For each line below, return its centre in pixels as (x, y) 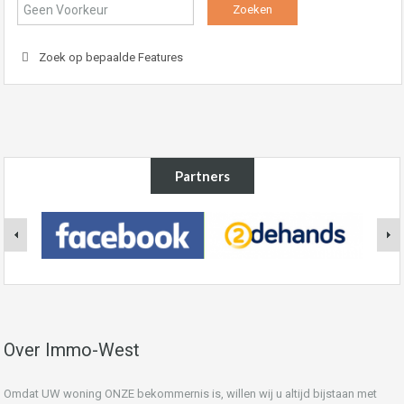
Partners (202, 175)
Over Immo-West (72, 349)
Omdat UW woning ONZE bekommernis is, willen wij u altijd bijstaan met (190, 393)
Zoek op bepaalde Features (110, 57)
